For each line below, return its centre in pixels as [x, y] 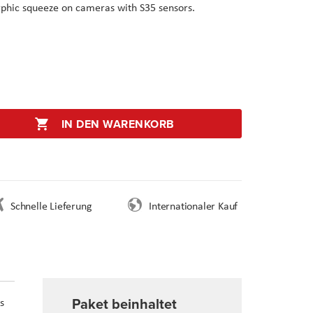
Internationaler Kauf [194, 206]
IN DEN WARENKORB [118, 124]
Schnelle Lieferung [51, 206]
